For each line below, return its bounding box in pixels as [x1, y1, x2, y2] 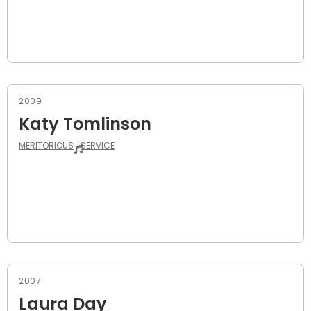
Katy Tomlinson [19, 112, 151, 135]
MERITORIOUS [19, 139, 74, 151]
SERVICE [80, 139, 115, 151]
